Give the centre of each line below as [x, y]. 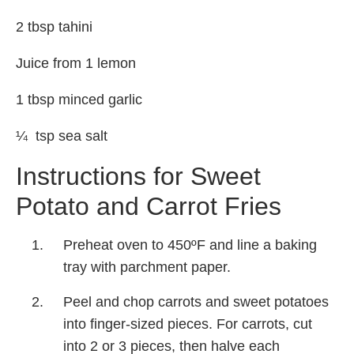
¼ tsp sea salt [62, 136]
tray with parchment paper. [147, 267]
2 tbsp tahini [54, 26]
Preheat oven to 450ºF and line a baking [190, 245]
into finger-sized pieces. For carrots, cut [188, 324]
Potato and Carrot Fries [149, 206]
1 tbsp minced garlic [79, 99]
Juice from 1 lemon [76, 63]
